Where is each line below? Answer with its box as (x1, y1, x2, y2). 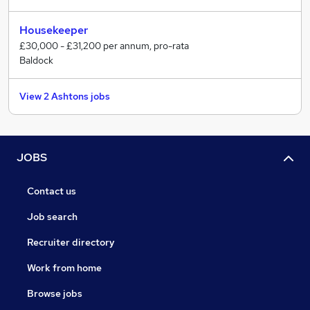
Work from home (27, 261, 102, 274)
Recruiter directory (27, 235, 115, 248)
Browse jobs (27, 286, 82, 300)
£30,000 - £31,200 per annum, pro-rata (19, 39, 189, 52)
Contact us (27, 184, 76, 197)
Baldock (19, 53, 53, 66)
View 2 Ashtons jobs (19, 89, 110, 102)
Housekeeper (19, 22, 88, 37)
